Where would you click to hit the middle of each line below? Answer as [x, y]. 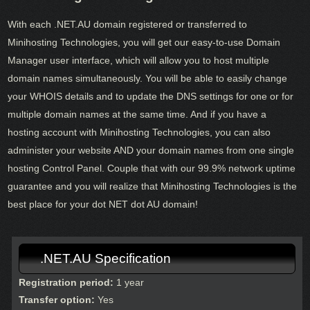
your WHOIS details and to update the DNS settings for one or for [151, 96]
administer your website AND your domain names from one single [151, 150]
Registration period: [66, 282]
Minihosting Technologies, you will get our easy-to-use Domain [144, 42]
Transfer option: [56, 299]
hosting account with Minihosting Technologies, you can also [139, 132]
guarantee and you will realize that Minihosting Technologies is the [153, 186]
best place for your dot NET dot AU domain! [103, 204]
